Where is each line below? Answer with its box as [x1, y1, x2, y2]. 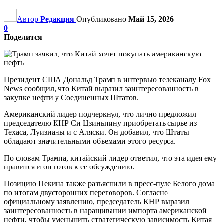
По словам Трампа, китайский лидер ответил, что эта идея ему [4, 153, 217, 162]
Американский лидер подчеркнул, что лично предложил [4, 110, 196, 118]
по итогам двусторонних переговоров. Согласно [4, 188, 168, 197]
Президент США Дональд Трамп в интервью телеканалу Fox [4, 75, 211, 84]
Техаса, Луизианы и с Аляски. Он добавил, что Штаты [4, 127, 189, 136]
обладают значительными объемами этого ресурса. [4, 136, 176, 145]
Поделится [4, 32, 42, 41]
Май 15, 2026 [128, 14, 174, 23]
